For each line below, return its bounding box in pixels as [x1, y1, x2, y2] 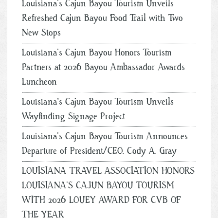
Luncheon [22, 75, 57, 88]
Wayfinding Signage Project [22, 110, 125, 123]
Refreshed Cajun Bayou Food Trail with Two [22, 12, 183, 24]
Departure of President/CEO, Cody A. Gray [22, 145, 177, 157]
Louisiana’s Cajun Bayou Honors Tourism [22, 46, 172, 59]
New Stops [22, 26, 61, 39]
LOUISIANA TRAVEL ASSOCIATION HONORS [22, 164, 195, 177]
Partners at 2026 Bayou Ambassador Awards [22, 61, 185, 73]
